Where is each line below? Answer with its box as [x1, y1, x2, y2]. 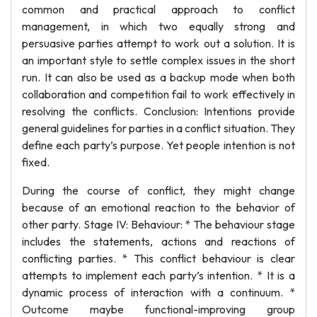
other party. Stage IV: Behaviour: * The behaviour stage [22, 217, 295, 231]
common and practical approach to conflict [22, 2, 295, 16]
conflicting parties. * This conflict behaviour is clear [22, 251, 295, 265]
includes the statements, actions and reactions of [22, 234, 295, 248]
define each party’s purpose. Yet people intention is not [22, 138, 295, 152]
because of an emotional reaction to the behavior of [22, 200, 295, 214]
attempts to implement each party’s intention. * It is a [22, 268, 295, 282]
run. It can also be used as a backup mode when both [22, 70, 295, 84]
